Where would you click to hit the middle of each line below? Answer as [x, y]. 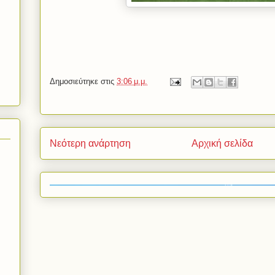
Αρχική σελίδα [222, 144]
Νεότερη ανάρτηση [90, 144]
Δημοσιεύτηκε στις [83, 82]
